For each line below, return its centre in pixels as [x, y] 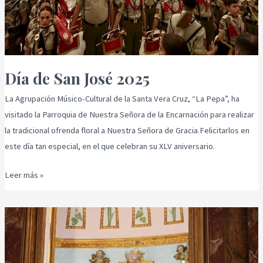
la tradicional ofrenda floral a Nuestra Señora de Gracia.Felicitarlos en [127, 131]
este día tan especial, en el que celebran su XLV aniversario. [109, 146]
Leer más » [24, 175]
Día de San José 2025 [77, 78]
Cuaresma [21, 215]
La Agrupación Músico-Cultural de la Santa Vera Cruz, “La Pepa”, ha [122, 99]
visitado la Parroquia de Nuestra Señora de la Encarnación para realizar [129, 115]
